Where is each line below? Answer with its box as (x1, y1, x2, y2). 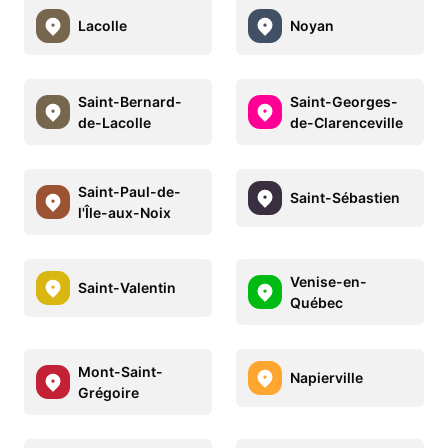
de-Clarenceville (290, 113, 403, 131)
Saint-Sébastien (290, 189, 400, 207)
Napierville (290, 369, 363, 387)
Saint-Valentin (78, 279, 176, 297)
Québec (290, 293, 343, 311)
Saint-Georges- (290, 92, 398, 110)
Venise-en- (290, 272, 367, 290)
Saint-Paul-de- (78, 182, 181, 200)
